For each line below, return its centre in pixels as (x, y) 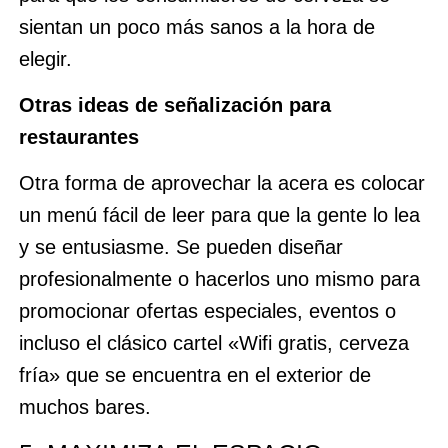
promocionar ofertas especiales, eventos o (207, 311)
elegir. (45, 58)
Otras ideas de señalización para (174, 104)
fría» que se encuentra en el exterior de (194, 375)
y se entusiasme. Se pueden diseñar (180, 247)
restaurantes (78, 136)
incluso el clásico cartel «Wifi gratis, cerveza (213, 343)
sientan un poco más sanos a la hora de (196, 26)
